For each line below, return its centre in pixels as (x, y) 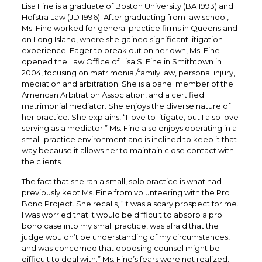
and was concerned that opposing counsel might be (120, 248)
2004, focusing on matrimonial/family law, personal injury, (128, 73)
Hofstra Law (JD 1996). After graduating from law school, (125, 17)
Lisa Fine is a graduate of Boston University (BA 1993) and (127, 6)
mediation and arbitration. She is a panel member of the (127, 84)
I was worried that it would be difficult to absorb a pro (122, 215)
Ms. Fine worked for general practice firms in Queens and (129, 28)
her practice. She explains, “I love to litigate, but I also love (130, 117)
